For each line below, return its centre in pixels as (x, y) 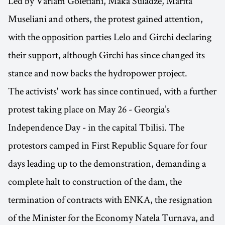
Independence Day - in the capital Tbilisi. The (96, 127)
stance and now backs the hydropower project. (98, 73)
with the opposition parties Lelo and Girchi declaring (110, 37)
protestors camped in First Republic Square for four (107, 145)
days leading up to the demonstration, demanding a (107, 163)
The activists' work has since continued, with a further (112, 91)
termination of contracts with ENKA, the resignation (110, 200)
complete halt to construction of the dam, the (95, 182)
